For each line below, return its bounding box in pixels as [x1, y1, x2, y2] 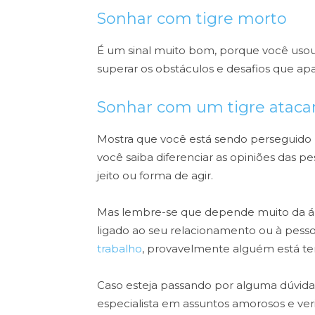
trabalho [97, 242, 142, 256]
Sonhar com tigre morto [97, 9, 287, 29]
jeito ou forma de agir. [97, 169, 213, 183]
